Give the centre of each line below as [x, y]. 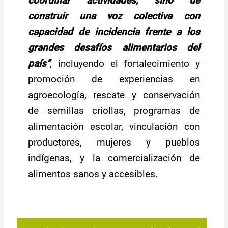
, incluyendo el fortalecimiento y [125, 64]
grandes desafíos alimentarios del [114, 48]
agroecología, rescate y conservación [114, 95]
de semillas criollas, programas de [114, 111]
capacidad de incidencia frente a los [114, 32]
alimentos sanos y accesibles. [93, 174]
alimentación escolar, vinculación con [114, 127]
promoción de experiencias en [114, 79]
